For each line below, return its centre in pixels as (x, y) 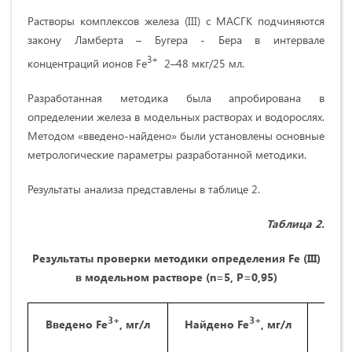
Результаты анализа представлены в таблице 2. (144, 189)
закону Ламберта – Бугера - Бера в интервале (176, 40)
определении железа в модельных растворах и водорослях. (176, 116)
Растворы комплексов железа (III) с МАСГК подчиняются (176, 21)
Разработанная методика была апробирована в (176, 97)
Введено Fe (77, 324)
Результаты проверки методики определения (160, 258)
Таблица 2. (295, 223)
